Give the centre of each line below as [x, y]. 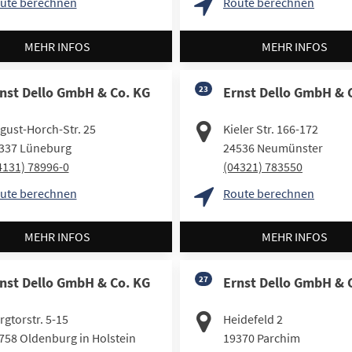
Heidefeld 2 [253, 319]
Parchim [279, 338]
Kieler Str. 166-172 [271, 128]
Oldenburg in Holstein [77, 338]
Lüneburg [45, 147]
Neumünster [290, 147]
